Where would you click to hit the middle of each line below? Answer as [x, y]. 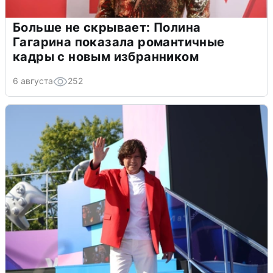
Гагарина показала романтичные [119, 42]
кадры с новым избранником [106, 56]
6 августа [33, 80]
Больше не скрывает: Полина [107, 27]
